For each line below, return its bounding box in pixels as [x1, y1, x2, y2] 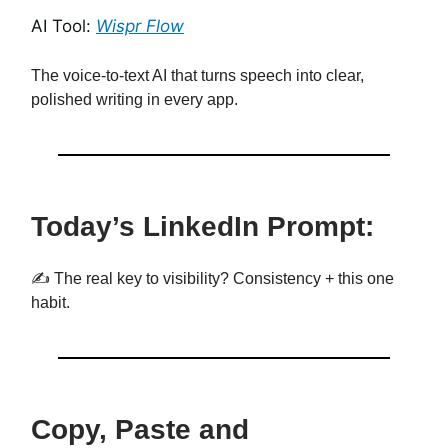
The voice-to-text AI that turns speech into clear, [31, 67, 364, 85]
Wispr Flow [96, 16, 184, 37]
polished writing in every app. [31, 91, 238, 109]
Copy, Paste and [31, 414, 249, 446]
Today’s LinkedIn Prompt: [31, 211, 374, 243]
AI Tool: [31, 16, 96, 37]
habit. [31, 294, 70, 312]
